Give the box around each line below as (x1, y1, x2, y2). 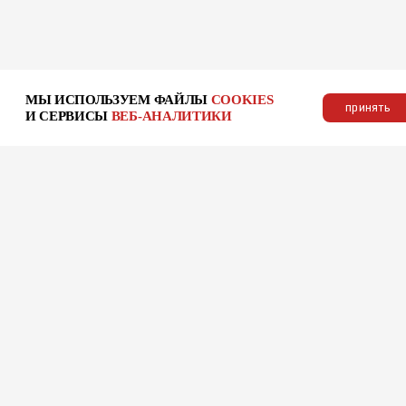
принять (345, 101, 391, 114)
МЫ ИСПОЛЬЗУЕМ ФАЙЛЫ (25, 92, 211, 107)
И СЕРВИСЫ (25, 109, 111, 123)
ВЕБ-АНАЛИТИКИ (111, 109, 232, 123)
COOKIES (210, 92, 274, 107)
